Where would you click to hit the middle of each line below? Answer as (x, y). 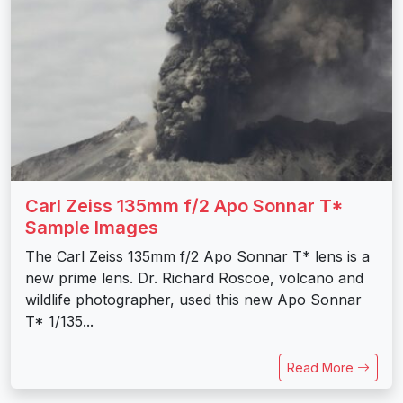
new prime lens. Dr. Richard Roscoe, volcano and (194, 278)
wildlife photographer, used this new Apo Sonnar (193, 299)
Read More (322, 367)
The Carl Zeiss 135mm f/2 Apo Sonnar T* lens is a (197, 256)
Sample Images (92, 227)
